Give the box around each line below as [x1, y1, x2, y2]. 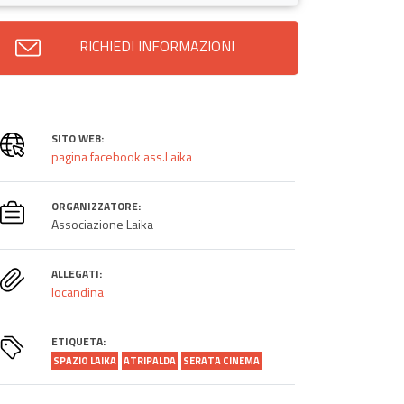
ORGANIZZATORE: [50, 197, 141, 215]
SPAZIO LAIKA [52, 353, 116, 368]
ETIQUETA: [50, 332, 106, 350]
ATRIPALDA [123, 353, 176, 368]
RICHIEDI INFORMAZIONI [78, 34, 234, 57]
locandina [50, 281, 104, 301]
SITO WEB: [50, 129, 104, 147]
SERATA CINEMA [182, 353, 260, 368]
